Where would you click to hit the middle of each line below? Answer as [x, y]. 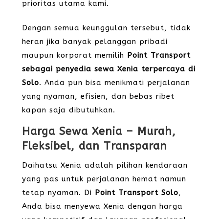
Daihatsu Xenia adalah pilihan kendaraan [105, 165]
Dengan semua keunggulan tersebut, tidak [106, 28]
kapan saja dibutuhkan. [68, 110]
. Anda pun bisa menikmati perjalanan [114, 83]
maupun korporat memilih [74, 55]
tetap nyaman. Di [58, 193]
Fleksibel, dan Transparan [94, 146]
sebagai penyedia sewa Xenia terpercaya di [109, 69]
